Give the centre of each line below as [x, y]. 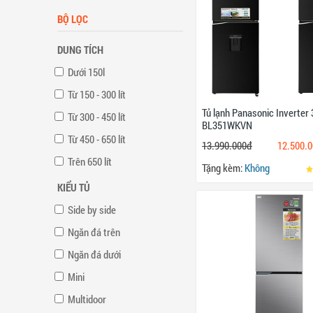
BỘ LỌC [73, 19]
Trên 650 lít [90, 161]
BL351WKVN [227, 125]
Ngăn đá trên [94, 232]
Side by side [92, 209]
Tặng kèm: [222, 167]
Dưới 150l [86, 72]
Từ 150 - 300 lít [97, 94]
